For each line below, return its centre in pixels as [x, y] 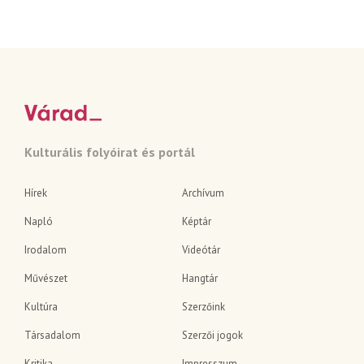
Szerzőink [204, 306]
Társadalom [52, 335]
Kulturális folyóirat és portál [110, 152]
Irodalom [45, 249]
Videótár [201, 249]
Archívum [203, 193]
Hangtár [200, 278]
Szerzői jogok [212, 335]
